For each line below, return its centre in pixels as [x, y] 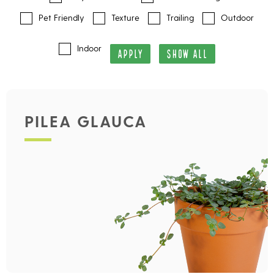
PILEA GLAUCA [86, 120]
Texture [125, 18]
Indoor [89, 48]
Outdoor [237, 18]
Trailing [180, 18]
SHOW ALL [187, 53]
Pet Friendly [61, 18]
